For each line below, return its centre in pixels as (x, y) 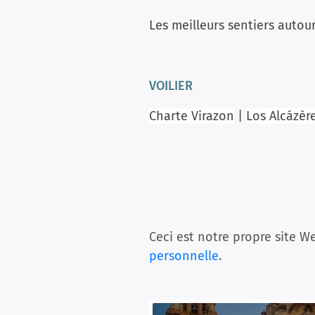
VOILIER (171, 86)
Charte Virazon (192, 116)
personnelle (184, 256)
